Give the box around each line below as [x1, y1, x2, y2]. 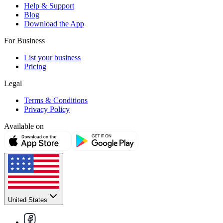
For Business [4, 36, 45, 45]
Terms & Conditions [24, 96, 88, 105]
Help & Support [24, 1, 74, 10]
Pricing [24, 62, 46, 71]
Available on [4, 121, 44, 130]
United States [8, 196, 47, 204]
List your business [24, 53, 81, 62]
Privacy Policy [24, 105, 70, 113]
